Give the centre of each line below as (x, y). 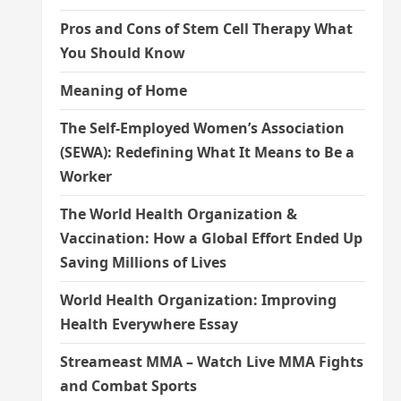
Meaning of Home (123, 90)
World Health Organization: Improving (198, 300)
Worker (85, 176)
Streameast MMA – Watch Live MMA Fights (211, 362)
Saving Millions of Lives (143, 262)
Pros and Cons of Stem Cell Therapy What (206, 29)
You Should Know (122, 53)
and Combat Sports (128, 386)
